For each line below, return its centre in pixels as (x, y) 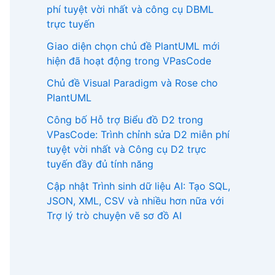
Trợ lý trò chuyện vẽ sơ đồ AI (114, 215)
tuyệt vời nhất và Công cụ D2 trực (126, 149)
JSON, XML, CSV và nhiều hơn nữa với (135, 200)
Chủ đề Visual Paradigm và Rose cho (132, 83)
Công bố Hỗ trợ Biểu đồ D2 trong (125, 119)
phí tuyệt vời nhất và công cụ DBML (130, 9)
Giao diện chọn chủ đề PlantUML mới (133, 46)
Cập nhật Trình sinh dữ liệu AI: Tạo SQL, (138, 186)
